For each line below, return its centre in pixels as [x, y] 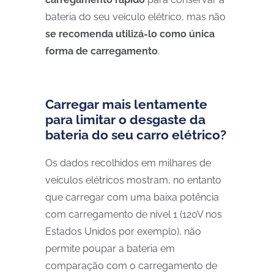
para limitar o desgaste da [125, 120]
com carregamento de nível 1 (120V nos [134, 214]
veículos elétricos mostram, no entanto [133, 180]
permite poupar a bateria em [110, 249]
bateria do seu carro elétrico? [136, 135]
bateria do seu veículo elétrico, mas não [135, 17]
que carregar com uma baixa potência [132, 197]
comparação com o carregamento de [131, 266]
